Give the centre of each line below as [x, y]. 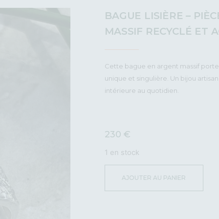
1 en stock [122, 152]
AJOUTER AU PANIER [154, 178]
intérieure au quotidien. [142, 91]
